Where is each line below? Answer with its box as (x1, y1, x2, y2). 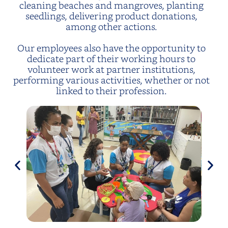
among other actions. (65, 19, 157, 33)
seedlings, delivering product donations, (25, 9, 197, 22)
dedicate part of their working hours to (27, 51, 195, 65)
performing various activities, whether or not (13, 73, 210, 86)
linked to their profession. (55, 83, 167, 97)
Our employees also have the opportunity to (17, 41, 206, 54)
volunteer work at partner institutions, (27, 62, 195, 75)
